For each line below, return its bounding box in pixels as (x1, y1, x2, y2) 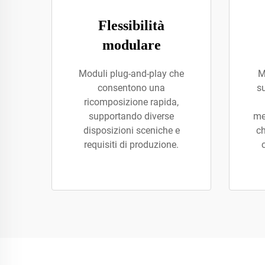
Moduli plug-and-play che (79, 68, 184, 79)
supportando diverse (89, 111, 174, 122)
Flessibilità (98, 18, 164, 33)
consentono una (98, 82, 165, 93)
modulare (102, 37, 161, 53)
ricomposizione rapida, (84, 96, 179, 108)
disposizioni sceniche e (83, 125, 180, 136)
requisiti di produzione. (84, 139, 179, 150)
